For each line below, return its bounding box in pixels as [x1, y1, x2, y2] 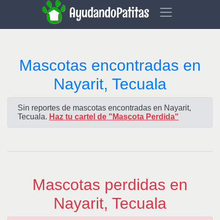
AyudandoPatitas [69, 3, 152, 22]
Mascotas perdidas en [32, 176, 188, 193]
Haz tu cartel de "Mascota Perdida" [49, 112, 179, 121]
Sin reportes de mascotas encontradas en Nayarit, [18, 104, 191, 112]
